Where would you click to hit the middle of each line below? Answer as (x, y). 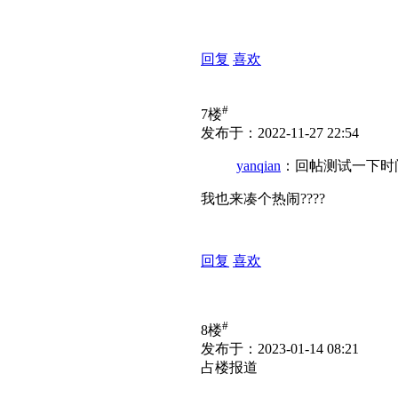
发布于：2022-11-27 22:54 (280, 133)
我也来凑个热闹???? (263, 199)
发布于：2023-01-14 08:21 (280, 349)
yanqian (259, 166)
